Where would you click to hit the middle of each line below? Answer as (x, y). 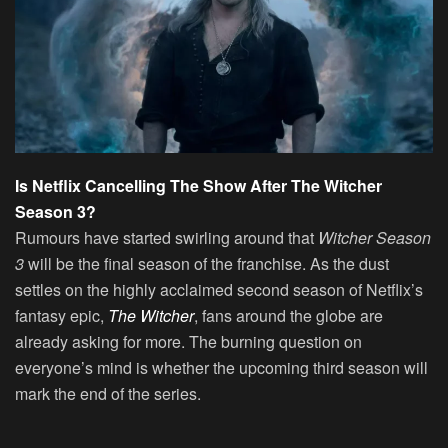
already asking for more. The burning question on (188, 342)
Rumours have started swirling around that (166, 238)
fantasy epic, (61, 316)
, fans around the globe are (288, 316)
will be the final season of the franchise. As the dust (206, 264)
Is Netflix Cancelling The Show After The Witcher (198, 186)
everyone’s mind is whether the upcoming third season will (221, 368)
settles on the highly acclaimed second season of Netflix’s (219, 290)
